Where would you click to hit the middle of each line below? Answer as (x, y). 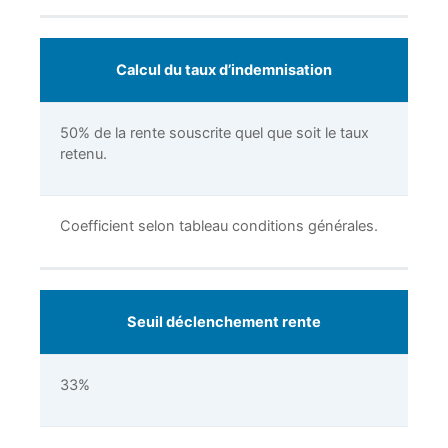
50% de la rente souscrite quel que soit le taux (214, 133)
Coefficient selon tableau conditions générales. (219, 226)
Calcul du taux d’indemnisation (224, 70)
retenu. (83, 154)
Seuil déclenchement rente (224, 322)
